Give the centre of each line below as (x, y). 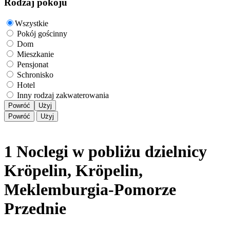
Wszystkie (32, 24)
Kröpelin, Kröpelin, (73, 170)
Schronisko (35, 75)
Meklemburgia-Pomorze (90, 189)
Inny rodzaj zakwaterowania (63, 95)
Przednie (35, 208)
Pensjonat (33, 65)
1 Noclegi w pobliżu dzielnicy (106, 151)
